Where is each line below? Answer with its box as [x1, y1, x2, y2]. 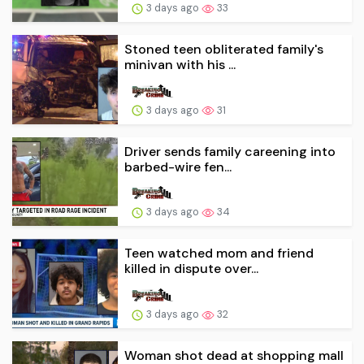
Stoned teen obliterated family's [124, 40, 323, 58]
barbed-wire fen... [124, 158, 232, 175]
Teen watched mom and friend [124, 245, 314, 262]
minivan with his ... [124, 55, 236, 73]
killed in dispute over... [124, 260, 258, 278]
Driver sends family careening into [124, 142, 336, 160]
